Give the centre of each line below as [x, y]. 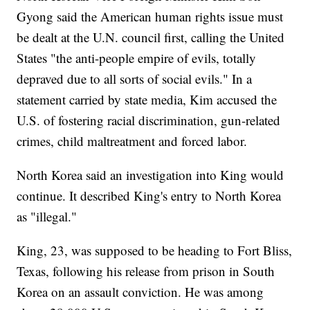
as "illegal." [47, 216]
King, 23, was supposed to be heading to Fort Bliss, [155, 250]
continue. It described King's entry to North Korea [149, 195]
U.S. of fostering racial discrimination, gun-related [149, 120]
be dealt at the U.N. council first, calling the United [151, 37]
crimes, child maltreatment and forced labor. [132, 140]
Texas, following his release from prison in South [146, 271]
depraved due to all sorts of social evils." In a [135, 78]
